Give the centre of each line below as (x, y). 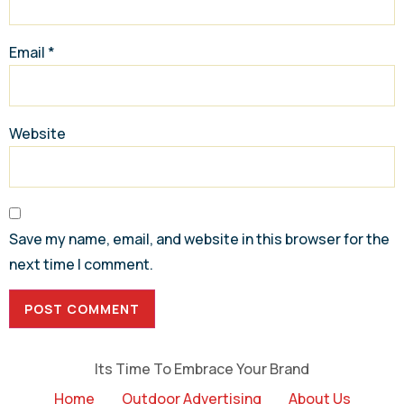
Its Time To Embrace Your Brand (202, 368)
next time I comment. (81, 264)
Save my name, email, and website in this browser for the (199, 239)
